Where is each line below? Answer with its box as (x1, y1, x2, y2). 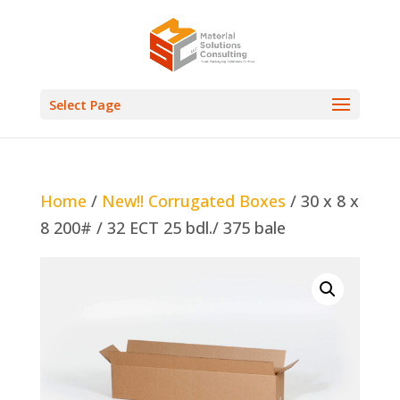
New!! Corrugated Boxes (101, 190, 286, 212)
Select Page (48, 96, 121, 113)
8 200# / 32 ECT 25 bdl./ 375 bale (39, 217, 286, 238)
